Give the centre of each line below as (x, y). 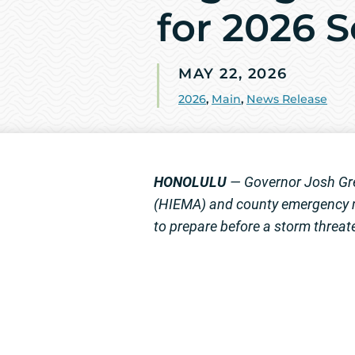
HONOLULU (190, 182)
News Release (287, 99)
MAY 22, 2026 (233, 74)
